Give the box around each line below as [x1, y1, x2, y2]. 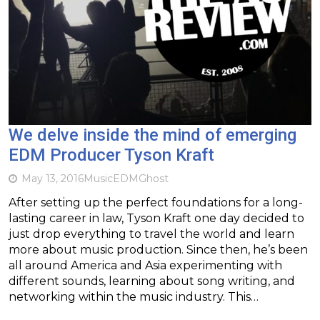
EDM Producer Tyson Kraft [9, 144, 214, 165]
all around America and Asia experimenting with [9, 258, 282, 272]
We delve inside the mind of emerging [9, 124, 296, 145]
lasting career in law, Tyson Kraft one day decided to [9, 211, 304, 225]
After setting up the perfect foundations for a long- [9, 195, 303, 209]
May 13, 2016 [21, 171, 84, 185]
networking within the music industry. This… [9, 289, 259, 304]
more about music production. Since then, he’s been [9, 242, 308, 256]
